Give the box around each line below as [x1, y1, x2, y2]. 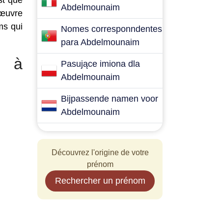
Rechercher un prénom [55, 176, 145, 186]
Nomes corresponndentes [61, 24, 162, 34]
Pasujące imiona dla [61, 59, 140, 69]
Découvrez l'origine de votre [51, 148, 149, 157]
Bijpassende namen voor [61, 94, 158, 104]
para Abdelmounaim [61, 37, 139, 47]
